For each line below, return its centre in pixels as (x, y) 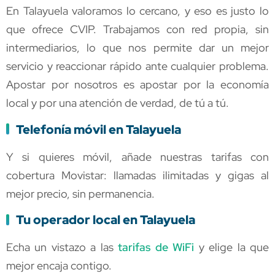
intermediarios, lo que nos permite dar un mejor (137, 48)
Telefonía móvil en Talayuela (99, 129)
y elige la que (232, 247)
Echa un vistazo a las (62, 247)
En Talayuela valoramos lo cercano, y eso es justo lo (137, 11)
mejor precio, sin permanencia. (80, 193)
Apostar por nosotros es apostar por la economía (137, 85)
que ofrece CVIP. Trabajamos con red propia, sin (137, 29)
